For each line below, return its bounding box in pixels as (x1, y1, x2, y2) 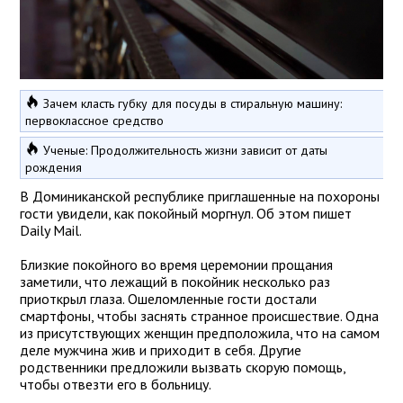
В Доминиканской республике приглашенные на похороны (20, 187, 380, 206)
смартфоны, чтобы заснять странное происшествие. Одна (20, 307, 379, 326)
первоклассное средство (25, 112, 164, 130)
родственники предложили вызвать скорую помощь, (20, 358, 345, 377)
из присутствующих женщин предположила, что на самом (20, 324, 380, 343)
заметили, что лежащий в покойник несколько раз (20, 273, 330, 291)
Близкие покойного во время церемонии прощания (20, 255, 333, 274)
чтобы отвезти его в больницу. (20, 375, 211, 394)
